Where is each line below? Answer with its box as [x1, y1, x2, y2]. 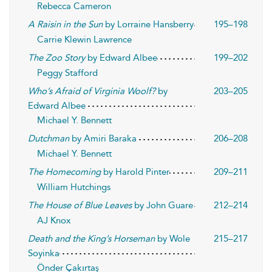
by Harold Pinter [101, 166, 169, 177]
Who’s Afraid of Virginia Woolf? [28, 86, 155, 97]
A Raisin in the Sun [28, 19, 103, 30]
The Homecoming [28, 166, 101, 177]
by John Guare [132, 200, 193, 211]
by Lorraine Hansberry [103, 19, 194, 30]
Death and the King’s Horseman [28, 233, 155, 244]
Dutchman [28, 133, 69, 144]
